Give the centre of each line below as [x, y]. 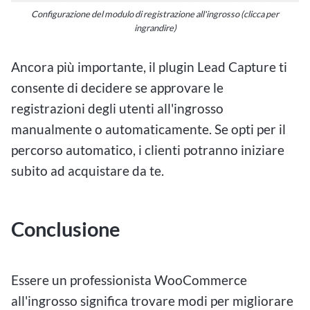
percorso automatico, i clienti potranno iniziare [148, 149]
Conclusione [66, 229]
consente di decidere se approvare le [117, 87]
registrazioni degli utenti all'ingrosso [117, 108]
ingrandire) [155, 27]
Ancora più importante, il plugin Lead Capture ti [149, 66]
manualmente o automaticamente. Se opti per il [148, 129]
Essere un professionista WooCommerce [129, 280]
